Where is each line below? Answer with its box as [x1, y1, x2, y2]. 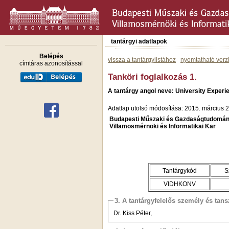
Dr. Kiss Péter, [113, 209, 152, 217]
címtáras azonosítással [19, 60, 83, 67]
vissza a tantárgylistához [108, 56, 176, 63]
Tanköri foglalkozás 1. [108, 72, 197, 82]
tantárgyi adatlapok [111, 38, 167, 45]
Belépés [39, 53, 63, 60]
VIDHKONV [164, 180, 196, 188]
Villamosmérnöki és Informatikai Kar [109, 122, 216, 130]
